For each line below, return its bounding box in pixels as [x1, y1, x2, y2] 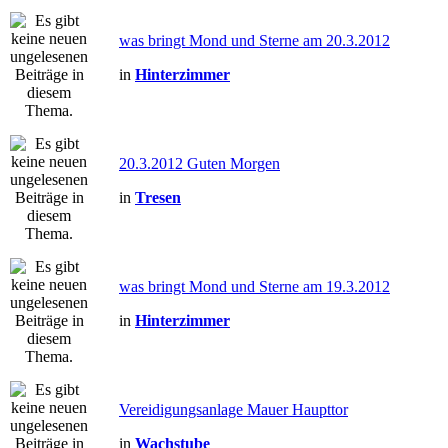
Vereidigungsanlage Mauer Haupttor [119, 401, 348, 418]
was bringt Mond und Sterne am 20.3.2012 [119, 32, 390, 49]
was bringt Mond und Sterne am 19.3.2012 [119, 278, 390, 295]
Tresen [135, 189, 181, 206]
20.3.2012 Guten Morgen [119, 155, 280, 172]
